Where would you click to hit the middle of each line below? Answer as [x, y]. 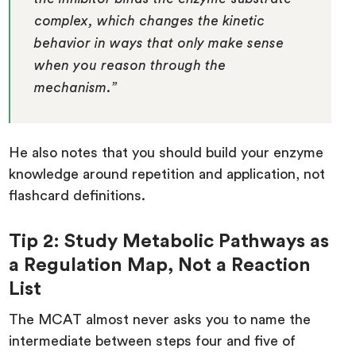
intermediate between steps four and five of [153, 341]
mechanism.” [78, 88]
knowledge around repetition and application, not [167, 174]
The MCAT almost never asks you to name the [160, 320]
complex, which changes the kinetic [150, 21]
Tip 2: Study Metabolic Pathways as [169, 242]
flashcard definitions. [77, 196]
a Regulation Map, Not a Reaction [160, 266]
